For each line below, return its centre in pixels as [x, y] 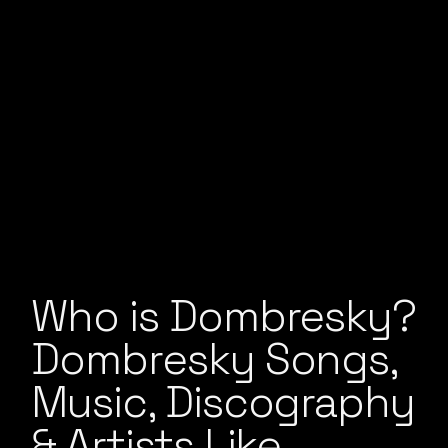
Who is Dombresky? [224, 317]
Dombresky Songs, [214, 360]
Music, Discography [223, 403]
